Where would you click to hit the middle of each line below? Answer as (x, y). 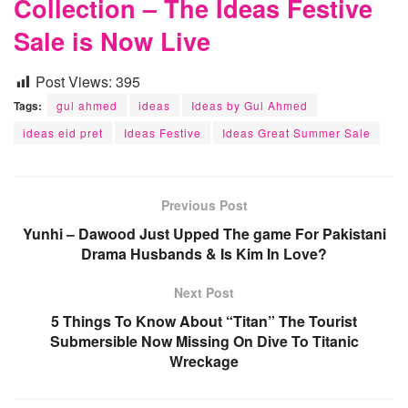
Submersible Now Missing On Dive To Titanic (204, 342)
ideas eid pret (63, 133)
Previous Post (204, 205)
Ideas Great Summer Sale (296, 133)
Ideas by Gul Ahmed (250, 106)
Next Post (204, 293)
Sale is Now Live (112, 41)
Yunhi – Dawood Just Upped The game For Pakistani (204, 234)
